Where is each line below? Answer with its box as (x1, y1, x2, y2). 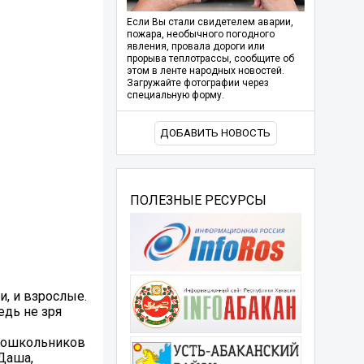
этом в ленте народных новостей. (126, 65, 284, 77)
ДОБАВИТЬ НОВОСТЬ (160, 127, 271, 140)
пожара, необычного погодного (126, 28, 275, 41)
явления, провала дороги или (126, 41, 265, 53)
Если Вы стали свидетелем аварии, (126, 16, 293, 28)
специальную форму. (126, 89, 224, 102)
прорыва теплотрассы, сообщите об (126, 53, 294, 65)
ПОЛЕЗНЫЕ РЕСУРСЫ (129, 192, 266, 208)
